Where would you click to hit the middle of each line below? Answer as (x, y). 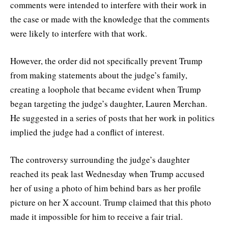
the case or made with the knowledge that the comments (110, 19)
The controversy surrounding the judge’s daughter (100, 159)
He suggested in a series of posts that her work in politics (112, 118)
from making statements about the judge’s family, (99, 75)
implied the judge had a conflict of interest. (87, 132)
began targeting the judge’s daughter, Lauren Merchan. (109, 103)
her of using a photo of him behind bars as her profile (106, 188)
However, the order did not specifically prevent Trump (106, 61)
